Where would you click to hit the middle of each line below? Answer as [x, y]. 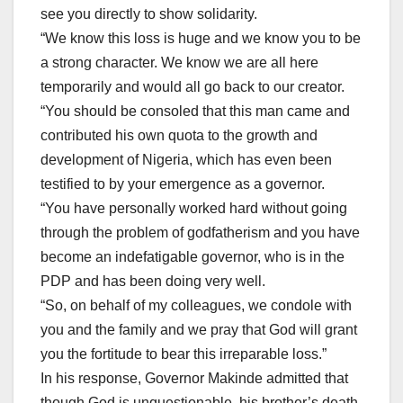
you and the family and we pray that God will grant [199, 330]
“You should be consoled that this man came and [195, 112]
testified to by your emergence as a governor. [183, 184]
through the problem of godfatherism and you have [200, 233]
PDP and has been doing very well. [153, 282]
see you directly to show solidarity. [149, 14]
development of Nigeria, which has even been [186, 160]
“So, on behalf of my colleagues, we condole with [196, 306]
